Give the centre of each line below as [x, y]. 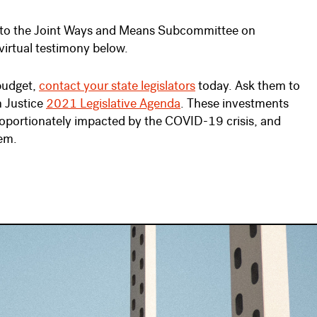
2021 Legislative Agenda [113, 105]
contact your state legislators [117, 87]
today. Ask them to [248, 87]
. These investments [235, 105]
